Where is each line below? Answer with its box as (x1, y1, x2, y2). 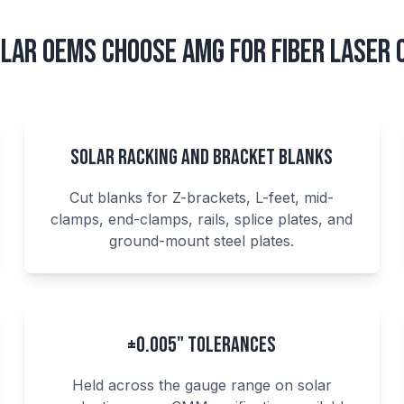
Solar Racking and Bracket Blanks (70, 144, 334, 170)
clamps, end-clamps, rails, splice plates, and (50, 210, 353, 228)
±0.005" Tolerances (127, 332, 277, 358)
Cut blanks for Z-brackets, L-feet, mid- (69, 188, 335, 207)
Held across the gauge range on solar (71, 376, 332, 394)
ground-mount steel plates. (109, 232, 295, 250)
